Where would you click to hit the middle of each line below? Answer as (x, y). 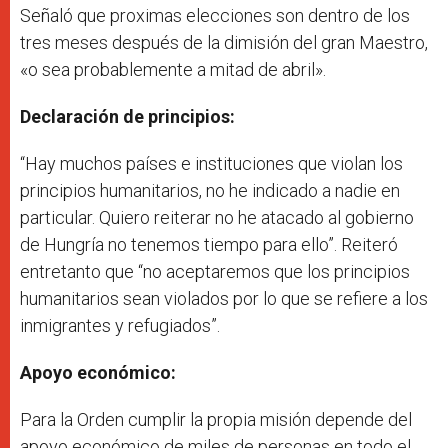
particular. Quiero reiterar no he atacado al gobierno (217, 217)
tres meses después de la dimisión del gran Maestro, (224, 42)
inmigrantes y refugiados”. (120, 325)
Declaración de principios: (127, 116)
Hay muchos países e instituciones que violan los (214, 163)
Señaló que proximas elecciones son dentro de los (215, 15)
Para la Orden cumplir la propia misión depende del (216, 419)
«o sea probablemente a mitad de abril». (173, 69)
